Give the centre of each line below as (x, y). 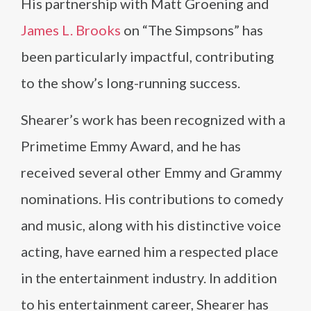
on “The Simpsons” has (192, 30)
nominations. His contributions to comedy (152, 199)
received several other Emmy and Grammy (151, 172)
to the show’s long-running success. (131, 83)
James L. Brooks (71, 30)
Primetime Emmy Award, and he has (131, 146)
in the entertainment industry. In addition (149, 278)
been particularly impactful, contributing (148, 56)
